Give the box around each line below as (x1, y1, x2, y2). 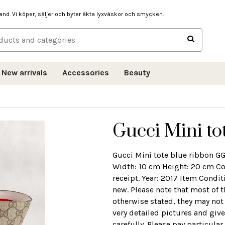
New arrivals (2, 67, 47, 77)
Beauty (124, 67, 150, 77)
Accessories (62, 67, 109, 77)
